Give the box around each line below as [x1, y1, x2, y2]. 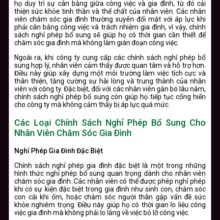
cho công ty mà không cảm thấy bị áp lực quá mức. [14, 100, 170, 109]
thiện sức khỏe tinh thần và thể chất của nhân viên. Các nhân [14, 7, 206, 15]
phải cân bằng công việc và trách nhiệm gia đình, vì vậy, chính [14, 23, 206, 31]
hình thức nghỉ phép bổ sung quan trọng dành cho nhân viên [14, 169, 206, 177]
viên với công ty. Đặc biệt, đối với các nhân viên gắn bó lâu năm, [14, 84, 206, 93]
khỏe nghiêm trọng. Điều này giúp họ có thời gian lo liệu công [14, 200, 206, 209]
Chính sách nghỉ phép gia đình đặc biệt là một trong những [14, 161, 206, 169]
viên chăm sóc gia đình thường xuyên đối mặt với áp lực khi [14, 15, 206, 23]
